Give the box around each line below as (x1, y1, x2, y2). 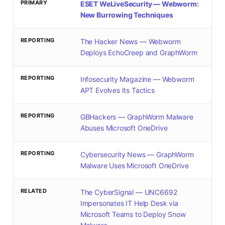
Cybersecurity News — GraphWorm (80, 150, 194, 159)
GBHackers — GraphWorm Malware (80, 113, 193, 122)
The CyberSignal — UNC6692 (80, 188, 177, 197)
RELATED (20, 187, 47, 195)
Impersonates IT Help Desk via (80, 199, 178, 208)
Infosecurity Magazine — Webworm (80, 75, 194, 84)
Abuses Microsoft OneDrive (80, 124, 168, 133)
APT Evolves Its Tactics (80, 86, 155, 95)
